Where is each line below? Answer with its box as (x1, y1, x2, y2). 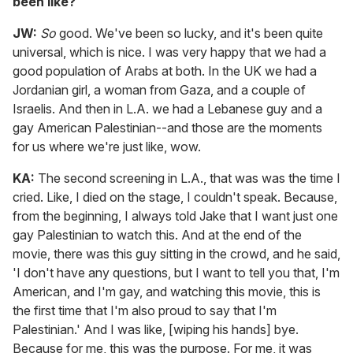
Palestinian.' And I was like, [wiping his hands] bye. (13, 321, 299, 338)
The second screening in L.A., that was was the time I (35, 170, 340, 187)
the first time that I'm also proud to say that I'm (13, 303, 277, 319)
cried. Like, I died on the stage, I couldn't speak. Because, (13, 189, 337, 206)
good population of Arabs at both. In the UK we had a (13, 63, 317, 80)
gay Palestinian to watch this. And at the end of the (13, 227, 302, 243)
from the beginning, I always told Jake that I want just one (13, 208, 338, 225)
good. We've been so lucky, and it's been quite (56, 25, 323, 42)
